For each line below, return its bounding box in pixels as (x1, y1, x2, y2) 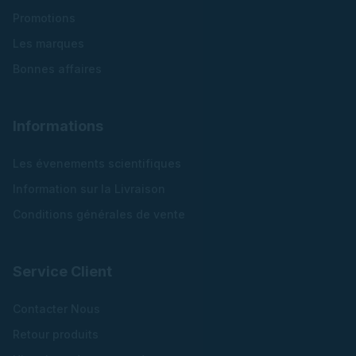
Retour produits (13, 327, 99, 342)
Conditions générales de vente (13, 207, 185, 222)
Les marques (13, 36, 84, 50)
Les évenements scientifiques (13, 157, 181, 171)
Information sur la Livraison (13, 182, 165, 196)
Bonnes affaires (13, 61, 102, 75)
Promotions (13, 10, 75, 25)
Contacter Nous (13, 302, 100, 316)
